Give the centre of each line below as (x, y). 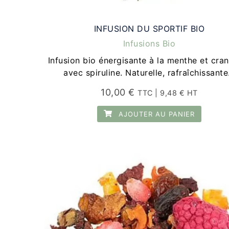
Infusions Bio (149, 43)
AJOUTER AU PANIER (156, 114)
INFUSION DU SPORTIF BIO (149, 28)
